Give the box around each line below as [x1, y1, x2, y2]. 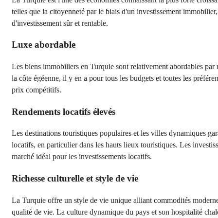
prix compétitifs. [12, 85, 61, 94]
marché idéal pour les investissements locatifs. [12, 152, 152, 161]
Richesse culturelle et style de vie [12, 173, 138, 184]
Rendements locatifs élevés [12, 106, 115, 117]
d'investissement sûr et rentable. [12, 18, 108, 27]
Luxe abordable [12, 39, 75, 50]
